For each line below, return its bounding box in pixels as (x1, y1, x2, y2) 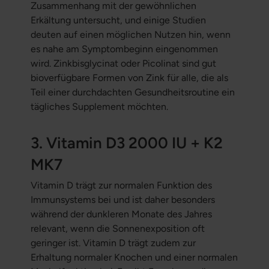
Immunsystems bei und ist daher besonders (30, 194, 215, 206)
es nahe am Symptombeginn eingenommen (30, 43, 218, 55)
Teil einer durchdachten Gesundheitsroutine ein (30, 86, 235, 98)
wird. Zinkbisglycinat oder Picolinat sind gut (30, 58, 216, 70)
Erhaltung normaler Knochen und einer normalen (30, 252, 238, 264)
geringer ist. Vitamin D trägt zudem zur (30, 237, 196, 249)
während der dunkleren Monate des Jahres (30, 208, 212, 220)
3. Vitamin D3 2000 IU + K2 (30, 133, 223, 153)
